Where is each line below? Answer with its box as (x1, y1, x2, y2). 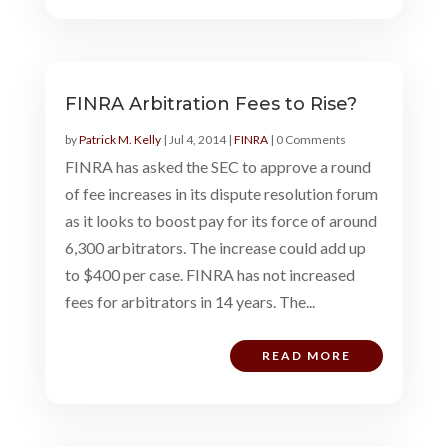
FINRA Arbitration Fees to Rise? (64, 92, 357, 115)
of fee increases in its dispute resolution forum (64, 183, 378, 203)
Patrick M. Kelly (78, 131, 161, 147)
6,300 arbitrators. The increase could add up (64, 237, 366, 257)
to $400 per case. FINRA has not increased (64, 264, 355, 284)
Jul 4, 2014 (168, 131, 226, 147)
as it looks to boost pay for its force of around (64, 210, 377, 230)
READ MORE (262, 347, 352, 363)
